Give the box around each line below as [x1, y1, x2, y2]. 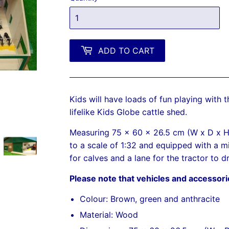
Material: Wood [80, 209, 138, 220]
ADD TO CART [98, 45, 154, 56]
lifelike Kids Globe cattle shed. [70, 106, 192, 117]
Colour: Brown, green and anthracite [80, 193, 220, 204]
